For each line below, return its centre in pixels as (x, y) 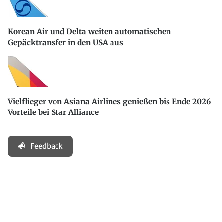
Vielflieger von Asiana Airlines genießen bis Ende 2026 (109, 102)
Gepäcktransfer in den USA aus (66, 43)
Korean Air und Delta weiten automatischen (89, 32)
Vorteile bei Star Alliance (53, 112)
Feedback (47, 146)
